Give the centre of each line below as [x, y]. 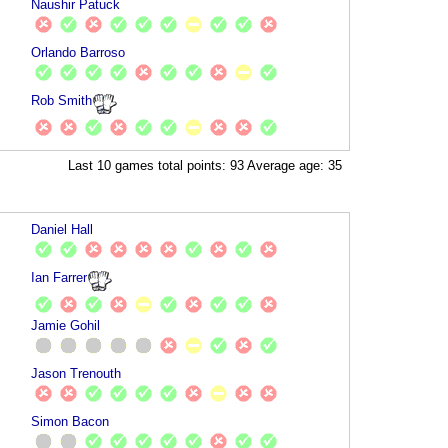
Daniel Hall [62, 229]
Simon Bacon [70, 421]
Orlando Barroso [78, 52]
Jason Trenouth [76, 373]
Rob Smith [62, 100]
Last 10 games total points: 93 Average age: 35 [205, 165]
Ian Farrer [59, 277]
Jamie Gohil [66, 325]
